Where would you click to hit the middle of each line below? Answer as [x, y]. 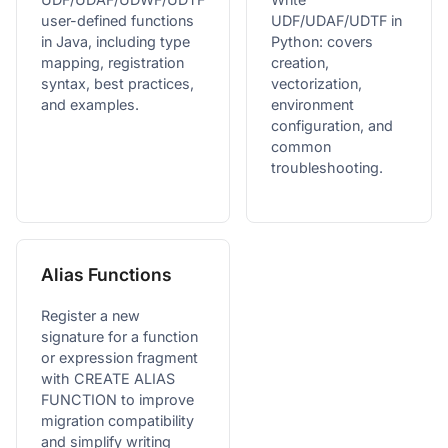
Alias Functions [106, 274]
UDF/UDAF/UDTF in [336, 20]
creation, [300, 62]
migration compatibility [117, 420]
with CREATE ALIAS [108, 378]
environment [312, 104]
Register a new [90, 315]
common [301, 146]
